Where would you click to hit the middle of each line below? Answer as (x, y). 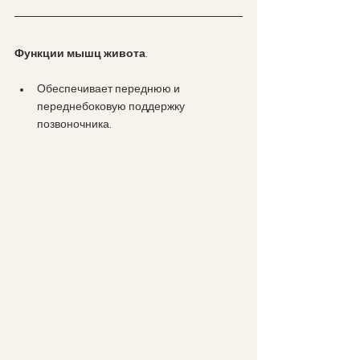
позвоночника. (74, 125)
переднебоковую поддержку (112, 107)
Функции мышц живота (80, 54)
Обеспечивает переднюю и (110, 90)
